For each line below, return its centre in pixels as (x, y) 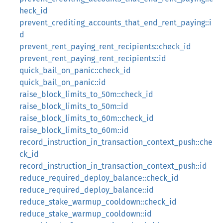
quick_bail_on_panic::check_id (75, 70)
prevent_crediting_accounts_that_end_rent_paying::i (115, 23)
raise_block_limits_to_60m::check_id (87, 118)
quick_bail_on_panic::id (63, 82)
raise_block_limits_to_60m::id (74, 130)
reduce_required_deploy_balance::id (87, 190)
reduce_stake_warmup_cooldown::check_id (98, 202)
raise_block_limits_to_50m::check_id (86, 94)
